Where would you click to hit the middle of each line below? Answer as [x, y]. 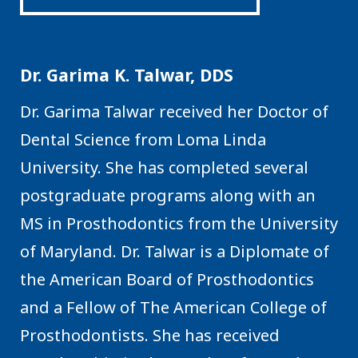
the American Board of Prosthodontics [167, 279]
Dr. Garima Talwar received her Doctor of [174, 111]
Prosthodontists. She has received [150, 335]
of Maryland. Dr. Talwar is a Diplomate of [175, 251]
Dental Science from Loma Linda [143, 139]
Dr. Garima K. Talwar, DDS [127, 74]
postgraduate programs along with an [168, 195]
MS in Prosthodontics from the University [179, 223]
